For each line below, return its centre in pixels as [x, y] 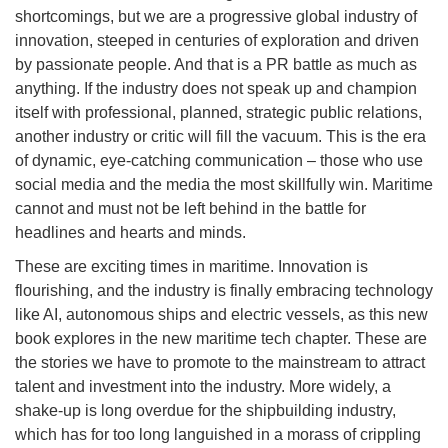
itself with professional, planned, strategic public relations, [218, 113]
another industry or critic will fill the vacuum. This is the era [220, 137]
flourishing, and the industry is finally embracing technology [224, 291]
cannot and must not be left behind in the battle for [190, 209]
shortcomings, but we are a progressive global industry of [216, 17]
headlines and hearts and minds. [130, 233]
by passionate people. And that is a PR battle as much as [216, 65]
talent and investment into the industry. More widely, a [203, 387]
